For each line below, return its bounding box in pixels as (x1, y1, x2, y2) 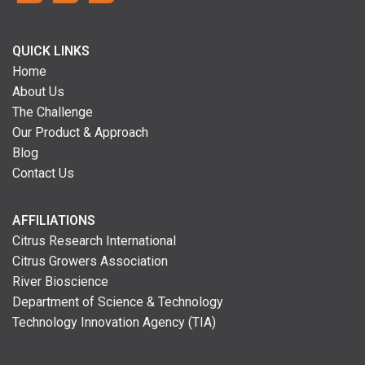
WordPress (206, 345, 272, 360)
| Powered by (123, 345, 207, 360)
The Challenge (12, 104, 93, 120)
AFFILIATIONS (12, 213, 95, 228)
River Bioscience (12, 274, 108, 289)
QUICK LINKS (12, 43, 90, 59)
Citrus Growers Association (12, 253, 168, 269)
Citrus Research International (12, 233, 176, 248)
